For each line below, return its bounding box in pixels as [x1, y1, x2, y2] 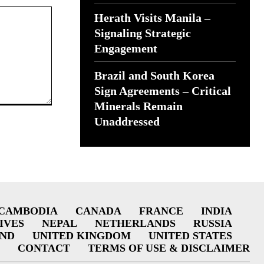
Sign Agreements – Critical [94, 84, 231, 97]
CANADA [75, 204, 121, 217]
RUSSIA [193, 217, 232, 229]
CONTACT [17, 242, 70, 254]
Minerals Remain [94, 100, 183, 113]
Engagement [94, 42, 157, 55]
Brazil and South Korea [94, 69, 214, 82]
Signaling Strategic [94, 27, 191, 39]
